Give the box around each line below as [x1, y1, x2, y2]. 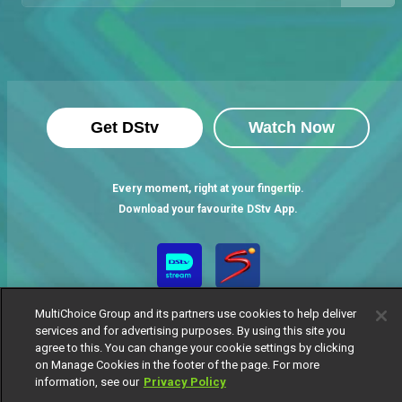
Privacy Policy [143, 375, 226, 389]
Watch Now [249, 118, 335, 136]
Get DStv [91, 118, 159, 136]
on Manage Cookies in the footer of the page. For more [34, 358, 319, 371]
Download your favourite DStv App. [118, 203, 298, 215]
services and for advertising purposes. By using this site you [34, 324, 345, 337]
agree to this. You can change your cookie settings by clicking [34, 341, 354, 354]
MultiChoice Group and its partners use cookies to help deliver [34, 307, 356, 320]
